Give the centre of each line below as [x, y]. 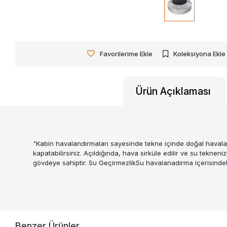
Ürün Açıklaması [173, 91]
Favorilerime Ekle [126, 53]
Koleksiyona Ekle [200, 53]
